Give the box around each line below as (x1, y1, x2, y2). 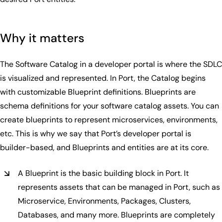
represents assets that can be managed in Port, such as (18, 181, 220, 192)
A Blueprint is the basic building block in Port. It (18, 167, 189, 178)
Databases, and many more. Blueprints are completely (18, 209, 215, 220)
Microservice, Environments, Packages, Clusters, (18, 195, 191, 206)
